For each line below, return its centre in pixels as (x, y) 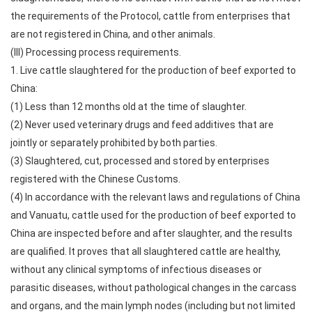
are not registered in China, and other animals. (113, 34)
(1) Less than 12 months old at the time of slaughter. (128, 107)
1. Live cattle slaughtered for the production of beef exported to (153, 70)
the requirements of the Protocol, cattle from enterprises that (150, 16)
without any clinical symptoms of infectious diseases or (136, 270)
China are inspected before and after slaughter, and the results (151, 233)
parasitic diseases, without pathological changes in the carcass (154, 288)
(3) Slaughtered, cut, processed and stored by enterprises (140, 161)
